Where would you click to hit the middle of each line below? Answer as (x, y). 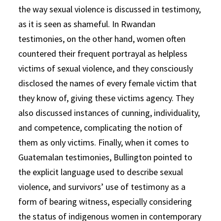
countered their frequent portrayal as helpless (103, 54)
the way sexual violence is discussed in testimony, (110, 9)
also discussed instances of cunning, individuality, (109, 113)
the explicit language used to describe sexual (101, 172)
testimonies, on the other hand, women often (102, 39)
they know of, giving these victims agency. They (106, 98)
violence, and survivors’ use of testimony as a (102, 187)
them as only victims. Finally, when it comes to (104, 142)
